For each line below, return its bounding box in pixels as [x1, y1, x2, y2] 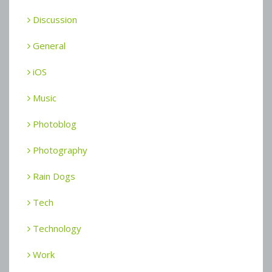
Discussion [30, 13, 77, 25]
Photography [30, 143, 87, 156]
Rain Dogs [30, 169, 75, 182]
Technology [30, 222, 81, 234]
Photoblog [30, 117, 76, 130]
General [30, 39, 66, 52]
